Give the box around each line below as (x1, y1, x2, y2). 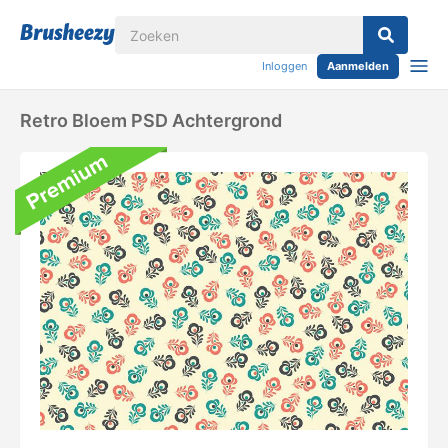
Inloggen (262, 59, 307, 73)
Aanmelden (327, 59, 389, 73)
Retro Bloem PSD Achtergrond (20, 110, 282, 131)
